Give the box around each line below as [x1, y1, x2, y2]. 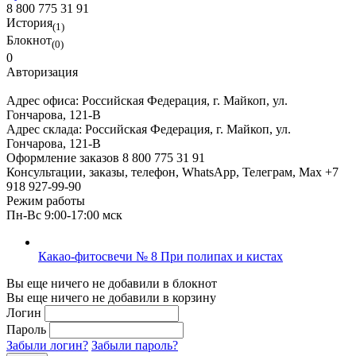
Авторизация [6, 64, 78, 79]
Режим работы [6, 193, 85, 207]
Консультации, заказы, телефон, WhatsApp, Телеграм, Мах [6, 164, 322, 179]
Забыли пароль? [91, 338, 178, 352]
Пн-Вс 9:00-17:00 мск [6, 207, 122, 222]
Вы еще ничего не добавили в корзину [6, 290, 216, 304]
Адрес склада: [6, 122, 85, 136]
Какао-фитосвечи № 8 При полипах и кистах [38, 249, 283, 263]
